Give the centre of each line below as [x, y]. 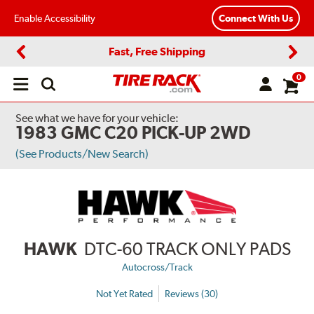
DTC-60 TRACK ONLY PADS [187, 249]
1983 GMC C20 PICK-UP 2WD [134, 132]
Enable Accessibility [55, 18]
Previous [39, 63]
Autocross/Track [157, 267]
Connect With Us [256, 19]
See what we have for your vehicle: [97, 118]
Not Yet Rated [124, 293]
